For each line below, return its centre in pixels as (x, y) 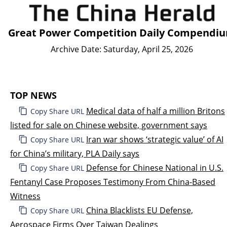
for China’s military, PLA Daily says (75, 153)
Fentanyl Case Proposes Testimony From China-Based (113, 182)
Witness (25, 196)
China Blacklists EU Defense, (140, 210)
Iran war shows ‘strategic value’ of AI (155, 139)
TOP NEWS (33, 95)
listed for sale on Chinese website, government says (109, 125)
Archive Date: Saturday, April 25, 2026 (122, 49)
